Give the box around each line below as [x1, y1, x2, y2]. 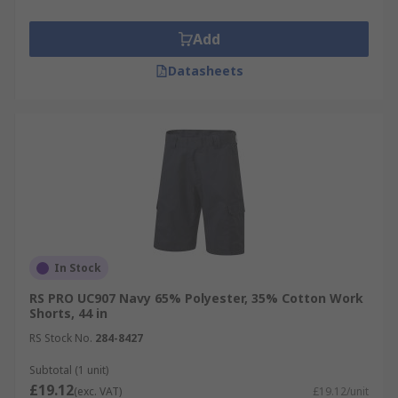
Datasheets [167, 62, 243, 79]
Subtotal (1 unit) [29, 362, 108, 378]
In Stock [54, 260, 101, 275]
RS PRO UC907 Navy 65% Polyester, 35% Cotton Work [29, 290, 363, 306]
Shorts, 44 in [29, 305, 107, 322]
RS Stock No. [29, 330, 92, 346]
